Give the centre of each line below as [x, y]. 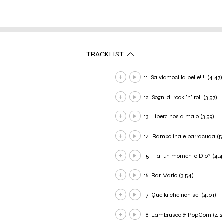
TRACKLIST [106, 54]
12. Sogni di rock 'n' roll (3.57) [180, 97]
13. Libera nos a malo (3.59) [179, 117]
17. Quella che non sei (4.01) [180, 195]
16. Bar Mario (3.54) [168, 175]
